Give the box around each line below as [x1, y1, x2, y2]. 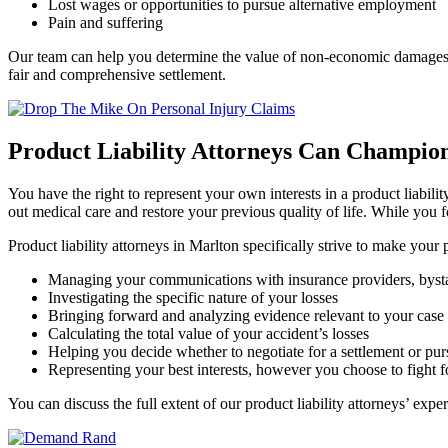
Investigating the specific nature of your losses [48, 289, 338, 306]
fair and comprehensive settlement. [8, 66, 226, 84]
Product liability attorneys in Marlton [8, 237, 239, 254]
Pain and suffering [48, 14, 163, 32]
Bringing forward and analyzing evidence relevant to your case [48, 307, 444, 324]
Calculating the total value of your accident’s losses [48, 325, 369, 342]
